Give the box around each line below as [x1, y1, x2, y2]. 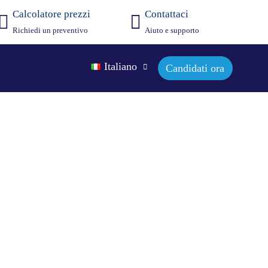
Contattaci [145, 8, 189, 20]
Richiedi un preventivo [13, 26, 89, 35]
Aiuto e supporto [145, 26, 200, 35]
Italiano [103, 60, 137, 72]
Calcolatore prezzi [13, 8, 91, 20]
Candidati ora [166, 62, 225, 74]
